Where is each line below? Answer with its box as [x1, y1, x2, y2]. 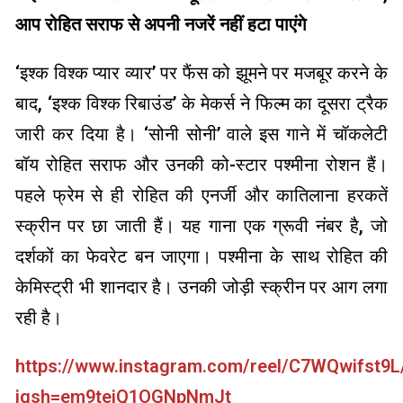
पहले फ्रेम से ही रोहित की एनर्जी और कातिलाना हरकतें [15, 184, 388, 206]
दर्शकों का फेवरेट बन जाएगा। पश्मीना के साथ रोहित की [15, 245, 388, 267]
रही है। [15, 306, 62, 328]
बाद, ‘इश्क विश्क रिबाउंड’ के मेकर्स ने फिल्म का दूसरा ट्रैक [15, 92, 388, 114]
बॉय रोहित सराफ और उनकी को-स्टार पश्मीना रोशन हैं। [15, 153, 388, 175]
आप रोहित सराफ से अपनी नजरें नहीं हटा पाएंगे [15, 13, 306, 35]
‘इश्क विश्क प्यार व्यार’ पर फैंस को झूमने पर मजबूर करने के [15, 61, 388, 84]
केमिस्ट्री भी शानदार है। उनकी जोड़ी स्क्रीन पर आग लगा [15, 275, 388, 298]
